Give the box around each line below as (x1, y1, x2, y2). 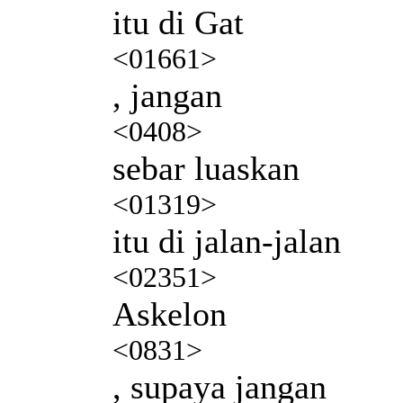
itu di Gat (112, 3, 244, 41)
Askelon (112, 294, 227, 333)
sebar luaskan (112, 148, 300, 187)
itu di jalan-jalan (112, 221, 341, 260)
